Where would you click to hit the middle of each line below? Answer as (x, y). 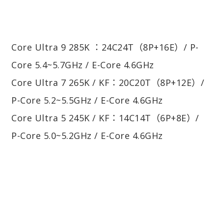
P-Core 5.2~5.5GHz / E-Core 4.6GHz (87, 100)
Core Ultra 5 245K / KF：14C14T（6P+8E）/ (105, 118)
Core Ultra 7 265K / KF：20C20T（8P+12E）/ (108, 82)
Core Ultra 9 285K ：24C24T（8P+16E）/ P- (105, 47)
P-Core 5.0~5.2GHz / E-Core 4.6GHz (87, 135)
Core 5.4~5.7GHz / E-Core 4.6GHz (83, 65)
